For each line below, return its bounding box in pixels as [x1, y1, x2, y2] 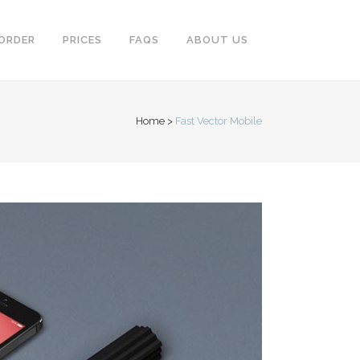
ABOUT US [186, 34, 248, 46]
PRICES [63, 34, 102, 46]
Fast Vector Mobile [175, 115, 262, 127]
